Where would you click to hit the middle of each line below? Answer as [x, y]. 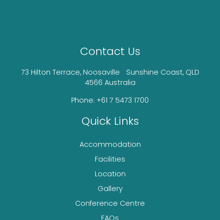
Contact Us [110, 52]
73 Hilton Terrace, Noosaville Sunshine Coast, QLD [110, 72]
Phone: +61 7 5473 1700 [110, 100]
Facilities [110, 159]
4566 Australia [110, 83]
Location [110, 174]
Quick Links [110, 121]
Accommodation [110, 144]
